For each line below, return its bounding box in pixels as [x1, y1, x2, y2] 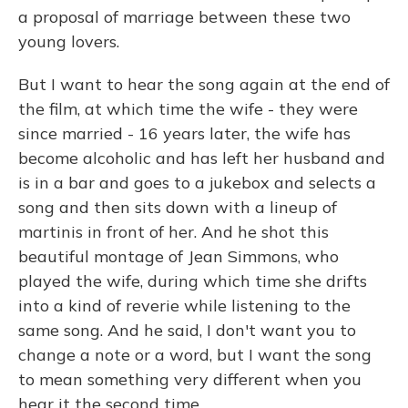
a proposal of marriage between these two [18, 6, 351, 27]
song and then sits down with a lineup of [18, 197, 337, 218]
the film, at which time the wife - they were [18, 98, 358, 119]
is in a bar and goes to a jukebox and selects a [18, 172, 376, 193]
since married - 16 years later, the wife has [18, 123, 351, 144]
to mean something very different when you [18, 369, 362, 390]
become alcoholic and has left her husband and [18, 148, 385, 168]
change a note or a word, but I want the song [18, 344, 372, 365]
